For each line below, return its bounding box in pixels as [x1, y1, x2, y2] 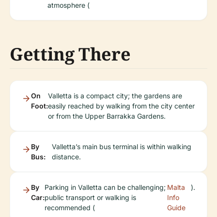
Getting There [10, 42, 131, 66]
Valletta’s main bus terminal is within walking [51, 142, 191, 151]
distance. [51, 153, 81, 161]
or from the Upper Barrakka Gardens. [48, 112, 166, 120]
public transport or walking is [45, 193, 136, 201]
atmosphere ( [47, 1, 90, 9]
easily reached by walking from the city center [48, 102, 195, 110]
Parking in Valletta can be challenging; [45, 183, 166, 191]
